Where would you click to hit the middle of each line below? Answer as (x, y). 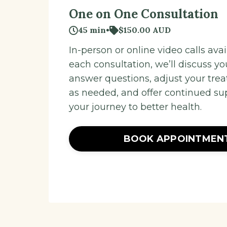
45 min (92, 30)
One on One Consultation (143, 14)
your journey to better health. (135, 107)
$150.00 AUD (144, 30)
